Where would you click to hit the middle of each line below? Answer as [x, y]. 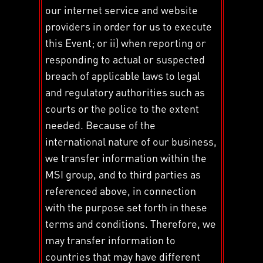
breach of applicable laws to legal [123, 75]
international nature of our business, [131, 141]
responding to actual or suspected [125, 59]
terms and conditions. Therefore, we [131, 223]
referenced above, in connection [121, 190]
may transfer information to [111, 240]
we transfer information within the [126, 157]
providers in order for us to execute [129, 26]
